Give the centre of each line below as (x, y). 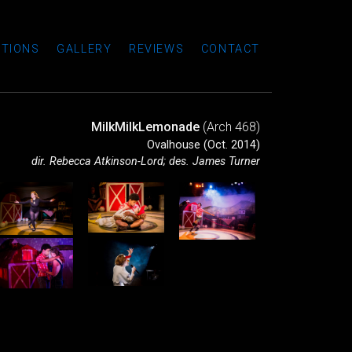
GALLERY (84, 49)
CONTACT (230, 49)
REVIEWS (156, 49)
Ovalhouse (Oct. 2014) (203, 145)
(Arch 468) (230, 126)
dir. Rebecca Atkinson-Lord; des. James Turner (146, 161)
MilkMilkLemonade (145, 126)
